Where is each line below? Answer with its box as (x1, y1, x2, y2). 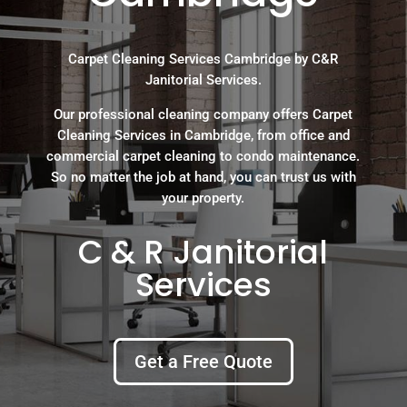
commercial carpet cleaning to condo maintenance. (46, 147, 361, 164)
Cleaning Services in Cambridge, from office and (56, 126, 350, 144)
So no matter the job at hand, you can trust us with (50, 168, 356, 185)
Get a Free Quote (134, 350, 273, 372)
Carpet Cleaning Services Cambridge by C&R (68, 50, 339, 67)
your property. (162, 189, 245, 206)
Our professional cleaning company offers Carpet (54, 105, 353, 123)
